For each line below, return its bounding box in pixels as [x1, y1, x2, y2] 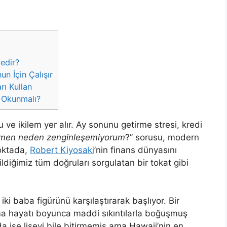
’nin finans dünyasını [94, 144, 177, 155]
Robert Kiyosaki [30, 144, 94, 155]
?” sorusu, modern [125, 132, 199, 142]
